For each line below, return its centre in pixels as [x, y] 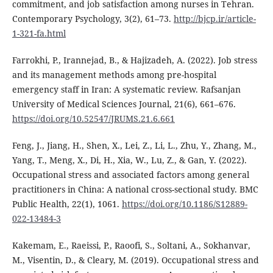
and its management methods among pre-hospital [114, 75]
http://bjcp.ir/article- [214, 19]
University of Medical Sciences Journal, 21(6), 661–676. [124, 104]
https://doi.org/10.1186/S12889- [184, 204]
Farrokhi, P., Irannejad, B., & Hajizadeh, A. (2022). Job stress [134, 60]
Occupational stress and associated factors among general [130, 175]
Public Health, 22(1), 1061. [67, 204]
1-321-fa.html [39, 34]
